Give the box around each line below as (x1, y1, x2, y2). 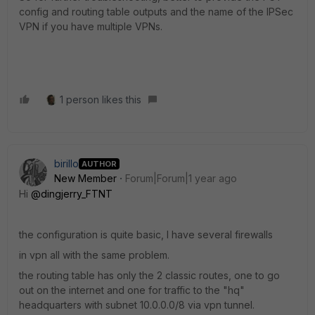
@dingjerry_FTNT (31, 188, 112, 200)
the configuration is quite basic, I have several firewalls (19, 229, 273, 240)
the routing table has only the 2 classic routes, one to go (19, 269, 280, 281)
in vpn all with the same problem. (19, 249, 169, 261)
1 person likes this (60, 94, 141, 105)
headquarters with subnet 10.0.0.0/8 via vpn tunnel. (19, 299, 255, 311)
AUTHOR (82, 158, 117, 169)
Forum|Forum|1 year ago (125, 172, 237, 184)
